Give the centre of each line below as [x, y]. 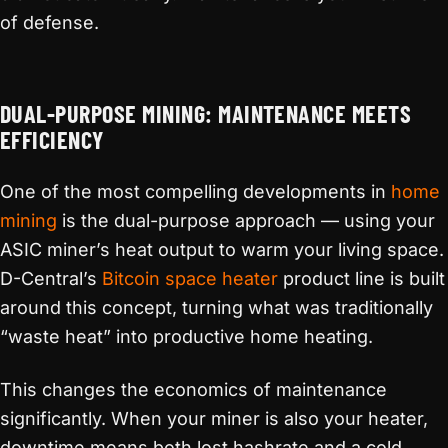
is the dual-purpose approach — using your [246, 220]
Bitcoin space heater [190, 278]
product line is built [361, 278]
